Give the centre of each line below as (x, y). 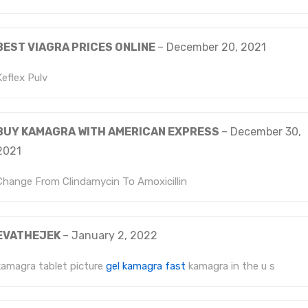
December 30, (266, 132)
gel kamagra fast (146, 266)
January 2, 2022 (114, 235)
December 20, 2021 (216, 47)
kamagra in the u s (230, 266)
